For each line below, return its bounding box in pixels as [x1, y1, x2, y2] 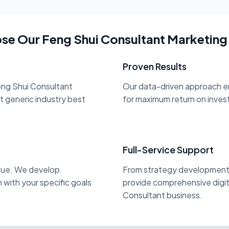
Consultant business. [123, 190, 202, 200]
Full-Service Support [123, 144, 214, 155]
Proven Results [123, 60, 187, 72]
